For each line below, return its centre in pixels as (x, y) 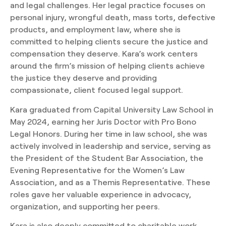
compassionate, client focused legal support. (97, 90)
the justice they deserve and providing (83, 78)
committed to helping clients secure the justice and (109, 41)
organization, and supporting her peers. (85, 206)
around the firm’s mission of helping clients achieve (107, 66)
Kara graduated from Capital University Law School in (112, 109)
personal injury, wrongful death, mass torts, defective (113, 17)
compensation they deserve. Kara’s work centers (104, 53)
